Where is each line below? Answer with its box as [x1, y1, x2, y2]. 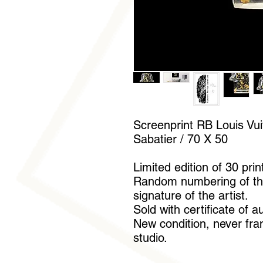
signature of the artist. [133, 188, 248, 203]
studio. [133, 231, 167, 245]
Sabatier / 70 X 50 [133, 132, 228, 146]
